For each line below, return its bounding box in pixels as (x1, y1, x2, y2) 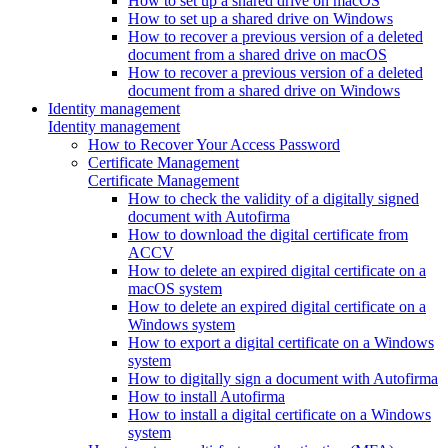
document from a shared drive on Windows (128, 81, 400, 99)
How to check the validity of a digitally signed (128, 189, 419, 207)
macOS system (128, 279, 222, 297)
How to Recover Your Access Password (88, 135, 340, 153)
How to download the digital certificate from (128, 225, 408, 243)
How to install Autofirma (128, 387, 285, 405)
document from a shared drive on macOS (128, 45, 387, 63)
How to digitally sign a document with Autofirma (128, 369, 438, 387)
